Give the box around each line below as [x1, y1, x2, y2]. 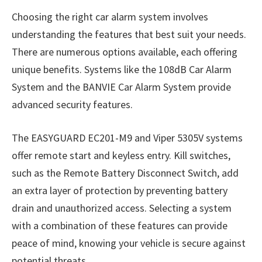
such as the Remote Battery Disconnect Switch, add [12, 166, 239, 180]
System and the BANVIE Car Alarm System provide [12, 80, 231, 94]
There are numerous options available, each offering [12, 44, 237, 58]
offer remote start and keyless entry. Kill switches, [12, 149, 230, 163]
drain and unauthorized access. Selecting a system [12, 201, 232, 215]
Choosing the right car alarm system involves [12, 9, 208, 23]
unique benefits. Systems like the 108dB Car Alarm [12, 62, 232, 76]
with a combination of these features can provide [12, 219, 227, 233]
